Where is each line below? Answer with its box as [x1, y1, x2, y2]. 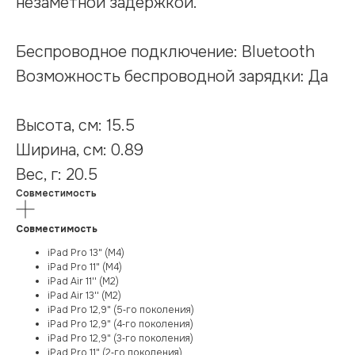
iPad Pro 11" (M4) [48, 261, 122, 274]
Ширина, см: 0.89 [16, 140, 143, 161]
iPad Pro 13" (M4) [48, 246, 124, 260]
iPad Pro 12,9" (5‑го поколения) [48, 303, 194, 317]
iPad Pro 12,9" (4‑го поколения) [48, 318, 193, 331]
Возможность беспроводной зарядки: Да [16, 67, 328, 87]
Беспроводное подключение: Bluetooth [16, 42, 315, 63]
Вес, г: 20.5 [16, 165, 97, 185]
